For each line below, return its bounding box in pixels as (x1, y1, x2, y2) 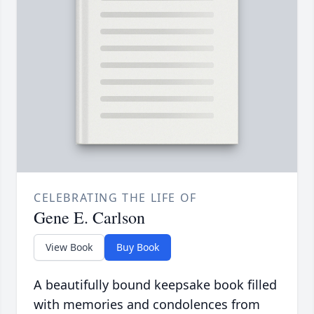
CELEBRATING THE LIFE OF (34, 190, 197, 206)
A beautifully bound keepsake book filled (34, 276, 277, 294)
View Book (46, 240, 93, 254)
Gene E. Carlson (34, 206, 145, 229)
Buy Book (116, 240, 159, 254)
